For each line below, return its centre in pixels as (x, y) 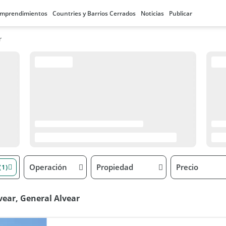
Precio (187, 167)
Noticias (152, 13)
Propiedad (115, 167)
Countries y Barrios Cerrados (94, 13)
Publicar (181, 13)
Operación (48, 167)
